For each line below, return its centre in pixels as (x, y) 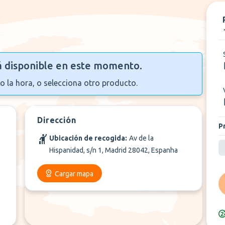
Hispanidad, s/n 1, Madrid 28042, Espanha (114, 150)
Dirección (57, 120)
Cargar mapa (74, 174)
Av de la (142, 138)
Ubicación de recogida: (88, 138)
